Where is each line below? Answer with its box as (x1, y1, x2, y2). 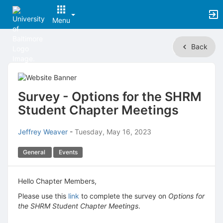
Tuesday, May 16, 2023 (75, 127, 151, 136)
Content (7, 67, 33, 75)
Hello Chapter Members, (18, 177, 97, 185)
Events (57, 148, 79, 156)
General (21, 148, 47, 156)
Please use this (18, 192, 68, 200)
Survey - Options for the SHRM (18, 89, 202, 104)
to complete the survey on (79, 192, 168, 200)
